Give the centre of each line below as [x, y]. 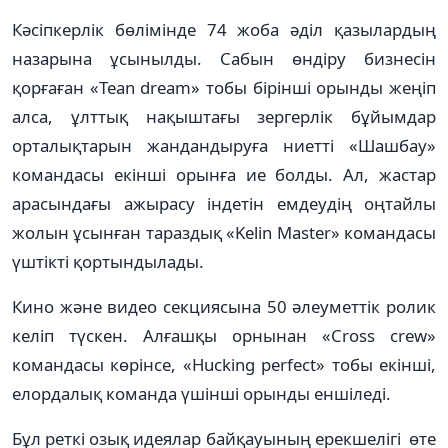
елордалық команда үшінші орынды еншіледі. [201, 393]
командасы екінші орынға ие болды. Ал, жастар [224, 174]
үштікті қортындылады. [108, 261]
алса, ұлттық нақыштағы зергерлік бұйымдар [224, 116]
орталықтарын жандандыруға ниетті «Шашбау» [224, 145]
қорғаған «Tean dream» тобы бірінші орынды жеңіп [224, 87]
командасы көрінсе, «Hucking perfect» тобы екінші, [224, 364]
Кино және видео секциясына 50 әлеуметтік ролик [224, 306]
